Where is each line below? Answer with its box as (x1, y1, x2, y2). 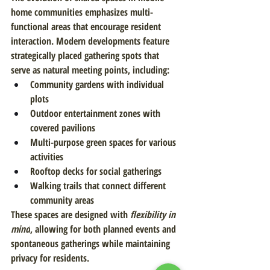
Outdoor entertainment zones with (30, 107, 163, 120)
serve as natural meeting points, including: (11, 63, 169, 77)
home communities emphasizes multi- (11, 5, 153, 19)
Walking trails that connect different (30, 179, 168, 192)
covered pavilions (30, 121, 95, 134)
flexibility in (130, 208, 178, 221)
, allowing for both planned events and (30, 222, 178, 236)
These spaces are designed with (11, 208, 130, 221)
